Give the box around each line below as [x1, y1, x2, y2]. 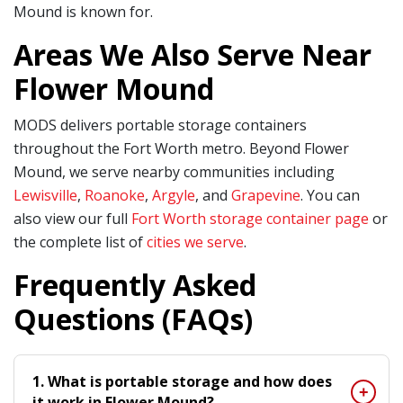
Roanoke [85, 184, 145, 205]
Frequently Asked [13, 264, 256, 304]
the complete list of [13, 231, 147, 252]
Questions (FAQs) [13, 299, 253, 338]
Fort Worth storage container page [131, 208, 369, 228]
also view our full [13, 208, 131, 228]
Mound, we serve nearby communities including [13, 161, 335, 182]
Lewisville [13, 184, 77, 205]
